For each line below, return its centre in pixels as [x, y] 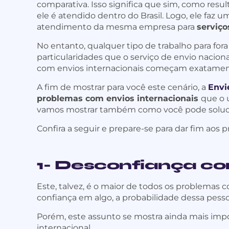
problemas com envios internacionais [119, 99]
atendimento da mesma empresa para [117, 27]
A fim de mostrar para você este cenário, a [122, 87]
